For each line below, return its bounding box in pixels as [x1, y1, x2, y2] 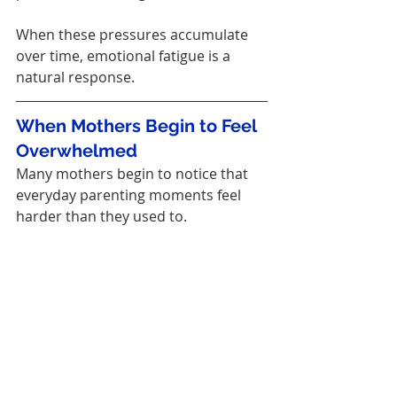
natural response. [16, 67, 135, 88]
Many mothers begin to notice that [16, 164, 252, 184]
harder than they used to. [16, 206, 187, 227]
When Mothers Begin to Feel [16, 115, 261, 137]
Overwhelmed [16, 140, 137, 162]
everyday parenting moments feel [16, 185, 245, 206]
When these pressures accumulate [16, 25, 252, 45]
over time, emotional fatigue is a [16, 46, 234, 66]
